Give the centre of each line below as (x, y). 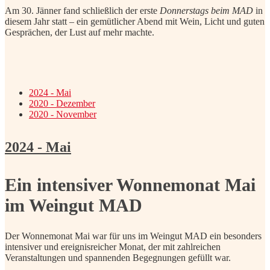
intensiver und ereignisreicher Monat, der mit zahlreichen (113, 246)
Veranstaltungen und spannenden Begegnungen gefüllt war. (118, 257)
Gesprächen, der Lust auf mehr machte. (80, 32)
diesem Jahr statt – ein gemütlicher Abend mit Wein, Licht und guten (135, 21)
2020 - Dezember (62, 103)
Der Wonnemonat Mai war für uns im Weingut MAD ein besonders (133, 236)
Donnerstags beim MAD (206, 10)
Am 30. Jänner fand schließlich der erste (82, 10)
